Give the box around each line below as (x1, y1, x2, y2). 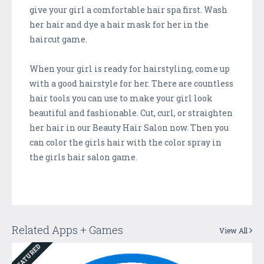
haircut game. (29, 33, 87, 45)
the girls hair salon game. (29, 151, 137, 163)
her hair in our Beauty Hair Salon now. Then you (29, 121, 229, 133)
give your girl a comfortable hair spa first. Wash (29, 4, 227, 15)
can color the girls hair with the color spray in (29, 136, 222, 148)
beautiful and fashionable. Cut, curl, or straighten (29, 107, 233, 118)
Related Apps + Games (12, 222, 123, 237)
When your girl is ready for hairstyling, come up (29, 62, 230, 74)
